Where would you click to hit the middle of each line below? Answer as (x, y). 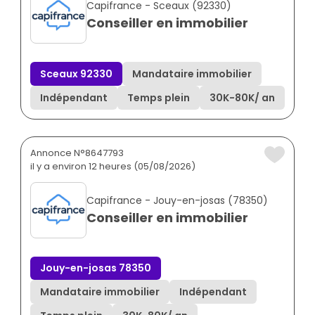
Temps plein (159, 97)
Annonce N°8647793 (77, 153)
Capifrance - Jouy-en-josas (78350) (177, 200)
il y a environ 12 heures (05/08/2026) (113, 166)
